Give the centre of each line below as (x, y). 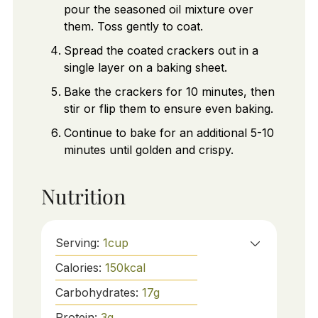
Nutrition (83, 196)
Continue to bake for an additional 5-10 (169, 133)
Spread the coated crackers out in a (161, 51)
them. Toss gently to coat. (133, 27)
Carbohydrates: (98, 292)
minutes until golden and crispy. (148, 150)
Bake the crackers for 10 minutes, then (169, 92)
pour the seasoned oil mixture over (158, 10)
